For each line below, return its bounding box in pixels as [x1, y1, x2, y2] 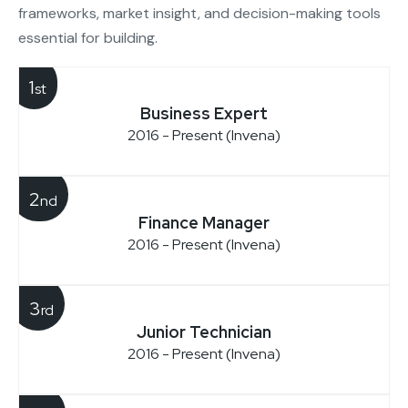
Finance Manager [138, 211, 270, 233]
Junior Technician [137, 321, 271, 342]
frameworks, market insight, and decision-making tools [18, 3, 381, 23]
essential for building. [18, 27, 158, 47]
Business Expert [140, 102, 268, 124]
